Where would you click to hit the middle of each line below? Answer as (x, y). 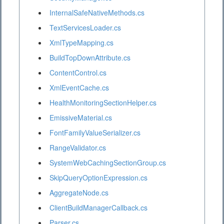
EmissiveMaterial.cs (81, 118)
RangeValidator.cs (78, 148)
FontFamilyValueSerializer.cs (95, 133)
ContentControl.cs (78, 73)
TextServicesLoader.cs (85, 28)
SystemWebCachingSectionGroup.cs (108, 163)
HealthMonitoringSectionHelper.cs (103, 103)
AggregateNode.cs (79, 193)
